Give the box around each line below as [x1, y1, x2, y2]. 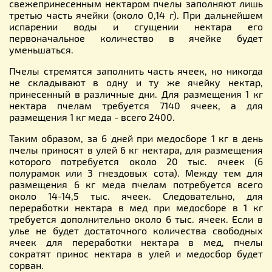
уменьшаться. [9, 43, 73, 55]
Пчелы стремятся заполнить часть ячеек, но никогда [9, 64, 263, 76]
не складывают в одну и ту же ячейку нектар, [9, 76, 263, 88]
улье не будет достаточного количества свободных [9, 224, 263, 236]
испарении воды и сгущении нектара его [9, 20, 263, 32]
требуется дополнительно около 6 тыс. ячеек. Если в [9, 212, 263, 225]
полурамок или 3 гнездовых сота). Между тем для [9, 166, 263, 178]
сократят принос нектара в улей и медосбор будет [9, 247, 263, 259]
